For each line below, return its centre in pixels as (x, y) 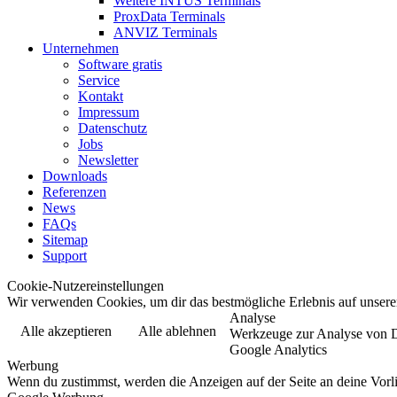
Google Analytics (278, 350)
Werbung (33, 366)
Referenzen (74, 192)
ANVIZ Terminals (165, 33)
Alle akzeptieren (66, 331)
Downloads (75, 176)
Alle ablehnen (177, 331)
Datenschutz (113, 128)
